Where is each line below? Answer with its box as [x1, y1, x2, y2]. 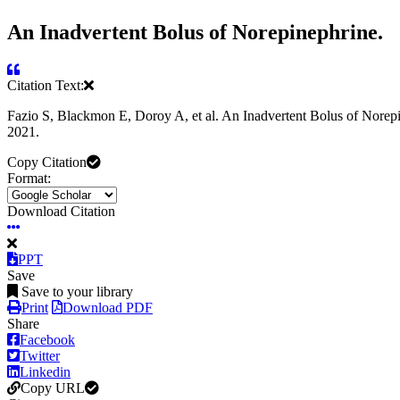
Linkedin [20, 364, 71, 380]
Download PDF [62, 300, 153, 316]
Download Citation [7, 204, 115, 220]
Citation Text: [7, 78, 84, 94]
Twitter [20, 348, 60, 364]
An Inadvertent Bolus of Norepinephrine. [7, 20, 383, 44]
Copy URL [21, 380, 85, 396]
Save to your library [21, 284, 133, 300]
